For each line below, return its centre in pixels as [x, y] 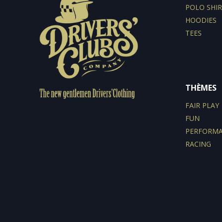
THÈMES [201, 88]
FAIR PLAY [202, 106]
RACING [198, 144]
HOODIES [201, 20]
